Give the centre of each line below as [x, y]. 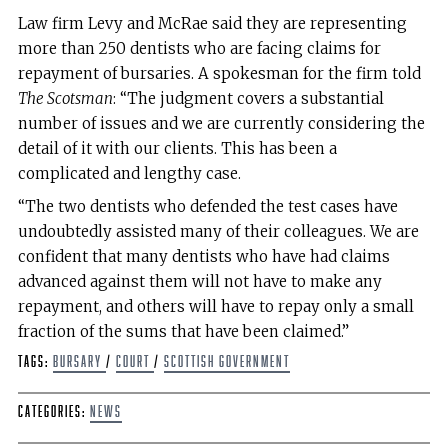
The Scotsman [65, 98]
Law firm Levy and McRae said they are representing [212, 23]
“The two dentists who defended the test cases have [207, 207]
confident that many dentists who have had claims [203, 257]
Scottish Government [226, 362]
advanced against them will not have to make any [199, 282]
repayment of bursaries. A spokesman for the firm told [219, 73]
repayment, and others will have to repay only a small [215, 307]
